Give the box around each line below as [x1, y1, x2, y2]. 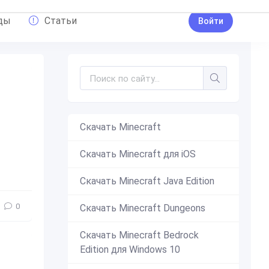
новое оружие [31, 166, 83, 175]
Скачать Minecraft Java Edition [80, 175, 214, 187]
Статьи [44, 15, 77, 26]
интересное [188, 166, 231, 175]
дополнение [95, 166, 140, 175]
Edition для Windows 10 [80, 244, 180, 255]
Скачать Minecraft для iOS [80, 148, 196, 160]
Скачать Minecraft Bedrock [80, 229, 199, 241]
